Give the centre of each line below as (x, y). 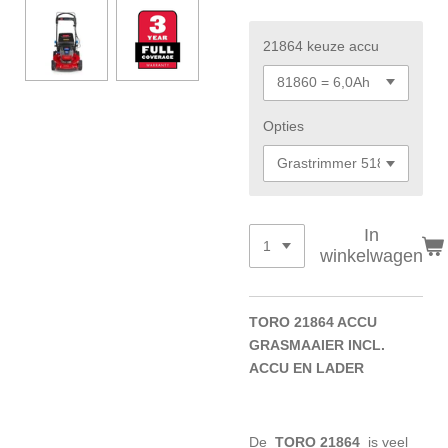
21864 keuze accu (321, 45)
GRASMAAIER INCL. (317, 345)
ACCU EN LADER (306, 368)
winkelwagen (371, 256)
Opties (283, 126)
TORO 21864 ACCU (313, 322)
